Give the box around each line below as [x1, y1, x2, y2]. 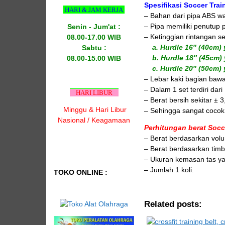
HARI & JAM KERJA [65, 6, 125, 14]
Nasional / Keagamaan [58, 116, 130, 124]
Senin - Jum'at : [67, 22, 121, 31]
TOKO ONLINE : [54, 168, 107, 176]
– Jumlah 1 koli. [144, 165, 194, 174]
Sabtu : [81, 43, 106, 52]
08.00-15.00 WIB [67, 54, 121, 62]
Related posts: [144, 198, 202, 209]
